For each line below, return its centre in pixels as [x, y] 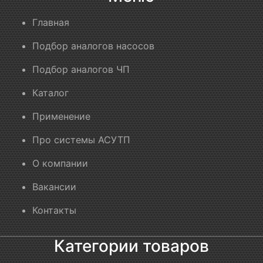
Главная [51, 23]
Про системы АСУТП [81, 140]
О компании [60, 163]
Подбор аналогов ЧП [81, 70]
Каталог [50, 93]
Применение [61, 117]
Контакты [54, 210]
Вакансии [54, 187]
